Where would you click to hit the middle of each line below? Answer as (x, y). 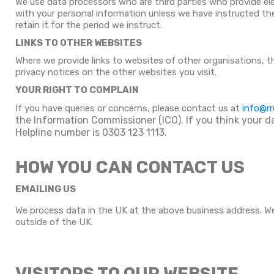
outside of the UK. (54, 222)
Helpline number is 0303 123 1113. (91, 132)
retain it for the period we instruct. (89, 25)
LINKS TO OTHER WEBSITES (79, 43)
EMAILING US (46, 189)
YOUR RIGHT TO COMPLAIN (77, 90)
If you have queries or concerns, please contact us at (129, 108)
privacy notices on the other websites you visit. (116, 72)
